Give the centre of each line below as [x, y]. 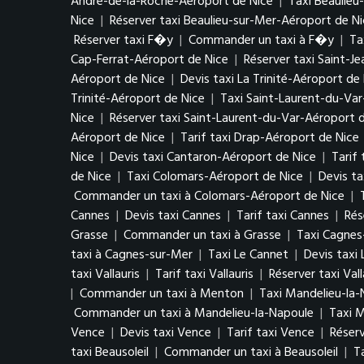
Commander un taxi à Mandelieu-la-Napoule [194, 314]
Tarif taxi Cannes [283, 216]
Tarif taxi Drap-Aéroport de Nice [270, 138]
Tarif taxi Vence [271, 333]
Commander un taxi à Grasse [202, 236]
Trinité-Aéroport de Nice [138, 99]
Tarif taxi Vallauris [204, 275]
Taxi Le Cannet [248, 255]
